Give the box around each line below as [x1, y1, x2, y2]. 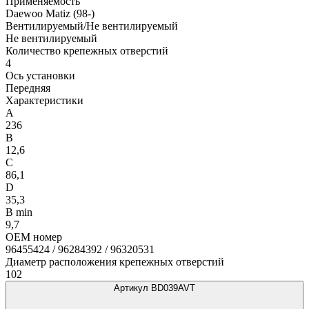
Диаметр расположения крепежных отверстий [6, 255, 224, 268]
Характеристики [6, 94, 83, 106]
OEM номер [6, 230, 62, 243]
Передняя [6, 81, 50, 94]
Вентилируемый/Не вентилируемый [6, 19, 178, 32]
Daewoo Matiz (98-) [6, 7, 94, 19]
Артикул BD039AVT [114, 282, 195, 293]
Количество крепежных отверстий [6, 44, 168, 57]
